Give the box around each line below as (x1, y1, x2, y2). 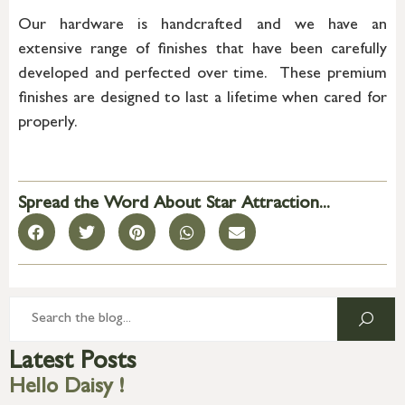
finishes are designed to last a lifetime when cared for (18, 90, 387, 108)
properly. (18, 115, 78, 132)
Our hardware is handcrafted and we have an (18, 17, 387, 34)
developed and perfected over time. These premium (18, 66, 387, 83)
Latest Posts (9, 350, 137, 376)
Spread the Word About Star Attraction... (18, 195, 330, 214)
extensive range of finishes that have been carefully (18, 42, 387, 59)
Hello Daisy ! (9, 377, 125, 400)
